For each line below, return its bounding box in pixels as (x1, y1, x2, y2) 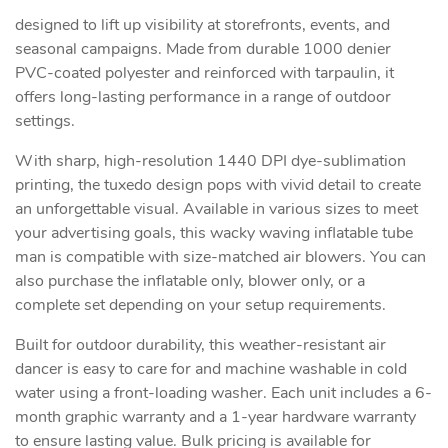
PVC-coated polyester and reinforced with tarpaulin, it (15, 65, 394, 82)
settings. (15, 113, 75, 130)
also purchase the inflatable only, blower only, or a (15, 273, 365, 290)
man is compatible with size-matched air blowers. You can (15, 249, 426, 266)
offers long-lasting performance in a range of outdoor (15, 89, 391, 106)
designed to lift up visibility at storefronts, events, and (15, 17, 390, 34)
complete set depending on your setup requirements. (15, 297, 386, 314)
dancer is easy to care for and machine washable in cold (15, 361, 407, 378)
